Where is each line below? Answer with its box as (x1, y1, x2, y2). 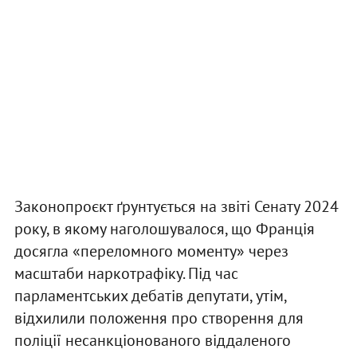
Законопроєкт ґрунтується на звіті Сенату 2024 (14, 196, 339, 218)
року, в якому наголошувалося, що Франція (14, 218, 315, 240)
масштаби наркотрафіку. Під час (14, 263, 238, 284)
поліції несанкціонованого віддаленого (14, 330, 291, 351)
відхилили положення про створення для (14, 308, 304, 329)
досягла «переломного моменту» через (14, 241, 288, 262)
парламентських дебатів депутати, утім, (14, 285, 286, 307)
